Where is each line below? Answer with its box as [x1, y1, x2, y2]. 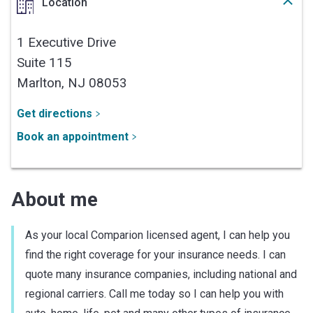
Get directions [17, 106, 92, 120]
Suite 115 [17, 54, 72, 71]
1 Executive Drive [17, 34, 116, 50]
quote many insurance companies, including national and [25, 267, 297, 281]
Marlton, [17, 75, 68, 91]
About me [11, 187, 98, 211]
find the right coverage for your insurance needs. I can [25, 247, 286, 261]
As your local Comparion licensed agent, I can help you [25, 228, 290, 242]
